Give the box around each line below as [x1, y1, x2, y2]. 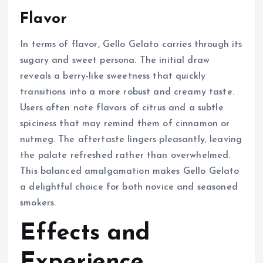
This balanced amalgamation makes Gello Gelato [20, 166, 240, 176]
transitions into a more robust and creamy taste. [20, 87, 234, 97]
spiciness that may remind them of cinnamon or [20, 119, 230, 129]
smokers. [20, 198, 56, 208]
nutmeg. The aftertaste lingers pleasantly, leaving [20, 134, 242, 144]
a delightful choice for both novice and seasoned [20, 182, 238, 192]
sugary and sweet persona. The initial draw [20, 55, 210, 65]
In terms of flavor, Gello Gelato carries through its [20, 39, 242, 49]
